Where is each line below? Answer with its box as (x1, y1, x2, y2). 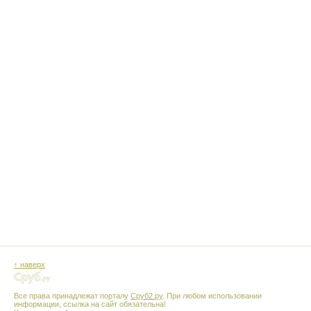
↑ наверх (14, 260, 45, 269)
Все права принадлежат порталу (14, 291, 131, 300)
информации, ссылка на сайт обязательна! (14, 299, 166, 308)
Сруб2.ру (131, 291, 162, 300)
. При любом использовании (162, 291, 262, 300)
